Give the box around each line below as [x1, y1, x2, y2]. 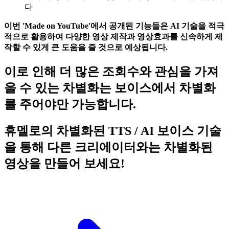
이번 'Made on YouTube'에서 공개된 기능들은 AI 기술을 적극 [4, 21, 224, 31]
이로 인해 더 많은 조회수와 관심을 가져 [4, 64, 219, 78]
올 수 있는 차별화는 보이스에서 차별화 [4, 81, 216, 95]
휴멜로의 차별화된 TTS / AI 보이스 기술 [4, 124, 221, 138]
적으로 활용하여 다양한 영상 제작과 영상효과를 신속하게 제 [4, 32, 223, 41]
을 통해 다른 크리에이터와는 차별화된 [4, 140, 213, 154]
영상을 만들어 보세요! [4, 156, 125, 170]
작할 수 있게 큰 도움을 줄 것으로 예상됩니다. [4, 43, 168, 52]
